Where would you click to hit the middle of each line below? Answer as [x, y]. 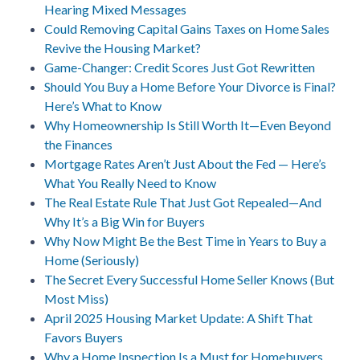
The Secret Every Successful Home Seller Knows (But [189, 279]
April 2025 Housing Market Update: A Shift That [178, 317]
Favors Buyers [84, 337]
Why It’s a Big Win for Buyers [125, 221]
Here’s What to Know [103, 105]
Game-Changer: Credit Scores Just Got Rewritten [180, 67]
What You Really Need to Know [130, 182]
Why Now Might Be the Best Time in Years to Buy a [185, 240]
